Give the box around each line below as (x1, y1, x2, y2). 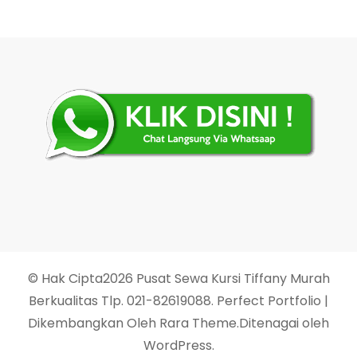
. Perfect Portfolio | (211, 292, 328, 311)
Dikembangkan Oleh (28, 314, 159, 333)
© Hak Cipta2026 (27, 269, 136, 288)
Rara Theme (159, 314, 237, 333)
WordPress (143, 336, 212, 355)
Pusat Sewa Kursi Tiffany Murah (135, 269, 330, 288)
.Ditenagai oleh (237, 314, 329, 333)
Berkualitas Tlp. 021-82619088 (29, 292, 211, 311)
